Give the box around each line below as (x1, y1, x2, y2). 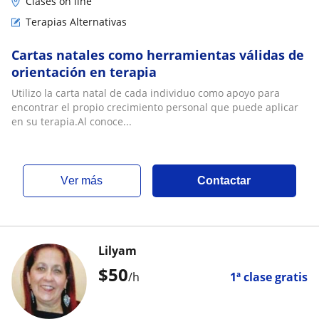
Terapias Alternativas (26, 15, 127, 28)
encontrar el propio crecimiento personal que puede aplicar (11, 100, 298, 114)
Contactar (197, 174, 251, 187)
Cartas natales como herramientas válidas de (11, 46, 304, 63)
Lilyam (98, 243, 137, 258)
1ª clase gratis (230, 269, 308, 285)
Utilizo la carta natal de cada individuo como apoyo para (11, 86, 280, 100)
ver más (68, 174, 103, 187)
